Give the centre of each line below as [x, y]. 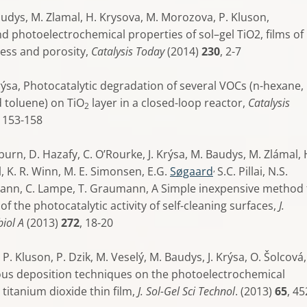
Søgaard [192, 171]
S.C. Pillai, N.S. [253, 171]
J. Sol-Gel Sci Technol [186, 291]
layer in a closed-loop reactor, [169, 103]
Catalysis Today [128, 51]
